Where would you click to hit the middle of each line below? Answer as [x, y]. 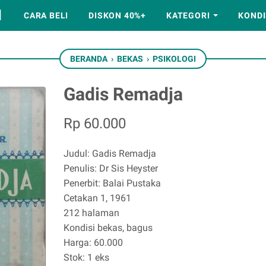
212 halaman [91, 213]
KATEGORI [188, 15]
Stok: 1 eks [86, 257]
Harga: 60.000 [93, 243]
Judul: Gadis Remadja [110, 153]
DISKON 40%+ [118, 15]
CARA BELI [46, 15]
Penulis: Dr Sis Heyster [111, 168]
